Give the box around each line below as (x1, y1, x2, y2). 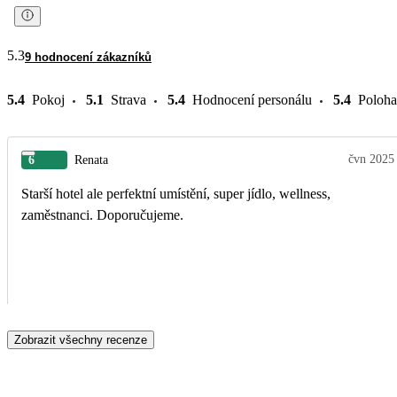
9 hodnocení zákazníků (25, 50, 152, 64)
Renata (74, 152, 108, 167)
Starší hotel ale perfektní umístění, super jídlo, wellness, (21, 185, 331, 201)
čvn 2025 (348, 152, 395, 166)
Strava (111, 91, 146, 107)
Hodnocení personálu (192, 91, 312, 107)
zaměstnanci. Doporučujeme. (21, 206, 183, 222)
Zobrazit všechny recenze (14, 332, 147, 346)
